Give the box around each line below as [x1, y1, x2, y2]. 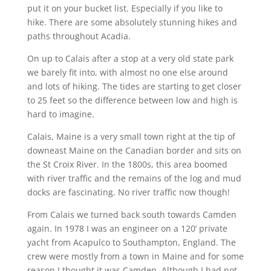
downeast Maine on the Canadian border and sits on [27, 144, 241, 156]
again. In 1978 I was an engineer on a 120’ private [27, 222, 227, 234]
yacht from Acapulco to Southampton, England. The [27, 236, 236, 248]
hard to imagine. [27, 108, 94, 120]
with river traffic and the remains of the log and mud [27, 172, 241, 184]
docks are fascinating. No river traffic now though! [27, 186, 230, 198]
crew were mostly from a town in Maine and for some [27, 250, 244, 262]
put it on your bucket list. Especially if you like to [27, 2, 223, 14]
